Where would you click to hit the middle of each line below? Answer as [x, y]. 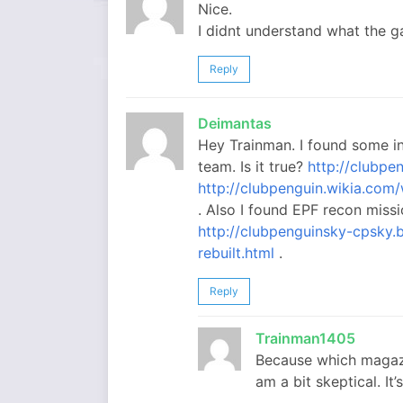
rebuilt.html [236, 253]
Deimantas [235, 123]
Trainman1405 [305, 338]
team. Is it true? [253, 166]
